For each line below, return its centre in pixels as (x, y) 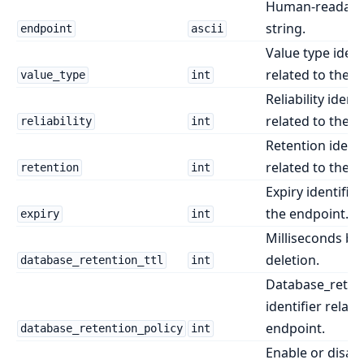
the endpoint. (307, 213)
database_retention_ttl (91, 260)
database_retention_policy (101, 329)
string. (286, 28)
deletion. (292, 260)
